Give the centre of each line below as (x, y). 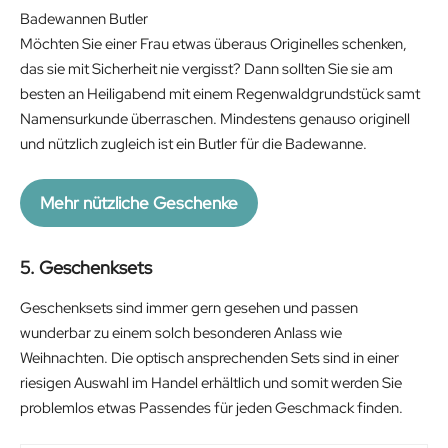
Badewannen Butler (84, 18)
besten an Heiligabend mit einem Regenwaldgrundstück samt (220, 93)
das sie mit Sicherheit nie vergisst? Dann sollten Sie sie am (206, 68)
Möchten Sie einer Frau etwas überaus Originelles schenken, (213, 43)
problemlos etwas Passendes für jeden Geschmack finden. (213, 408)
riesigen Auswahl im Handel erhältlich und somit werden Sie (211, 383)
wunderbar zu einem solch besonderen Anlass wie (181, 333)
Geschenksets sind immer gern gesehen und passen (189, 308)
